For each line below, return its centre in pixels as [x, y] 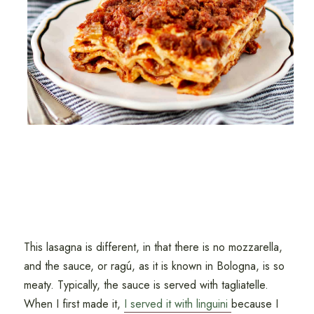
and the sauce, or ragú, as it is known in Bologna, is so [154, 266]
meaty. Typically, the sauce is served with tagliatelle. [146, 285]
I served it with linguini [177, 304]
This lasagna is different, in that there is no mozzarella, [153, 247]
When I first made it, [74, 304]
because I [254, 304]
